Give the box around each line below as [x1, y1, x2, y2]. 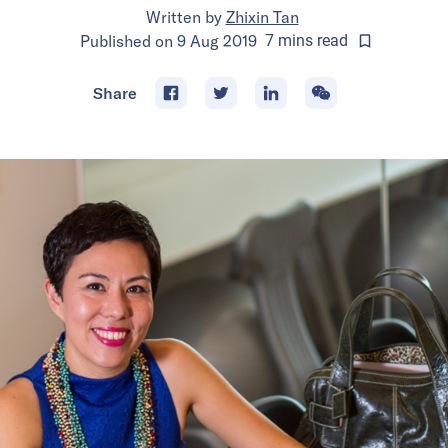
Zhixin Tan [225, 6, 299, 27]
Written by [145, 6, 222, 27]
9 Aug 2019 [176, 30, 257, 51]
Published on [79, 30, 177, 51]
